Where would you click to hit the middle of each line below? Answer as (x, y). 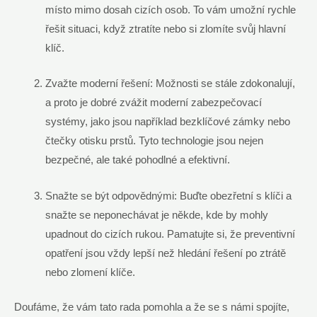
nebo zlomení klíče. (90, 272)
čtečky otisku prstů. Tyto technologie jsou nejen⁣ (154, 141)
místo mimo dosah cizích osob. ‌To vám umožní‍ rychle (170, 10)
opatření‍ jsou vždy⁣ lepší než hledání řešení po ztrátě (165, 253)
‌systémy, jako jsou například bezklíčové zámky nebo (167, 122)
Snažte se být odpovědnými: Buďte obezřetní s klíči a (168, 196)
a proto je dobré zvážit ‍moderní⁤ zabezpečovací (153, 103)
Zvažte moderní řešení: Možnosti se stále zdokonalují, (170, 84)
